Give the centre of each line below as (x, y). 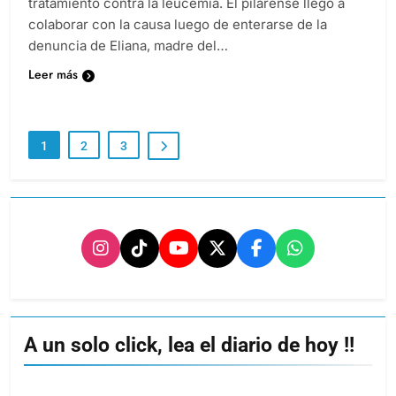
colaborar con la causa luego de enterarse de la (178, 40)
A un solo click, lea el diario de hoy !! (189, 360)
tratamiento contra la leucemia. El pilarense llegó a (187, 19)
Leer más (53, 90)
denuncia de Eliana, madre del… (128, 61)
